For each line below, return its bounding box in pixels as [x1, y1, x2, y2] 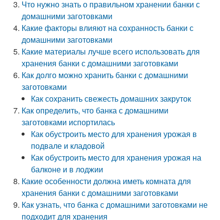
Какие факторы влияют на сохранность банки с [22, 22, 194, 33]
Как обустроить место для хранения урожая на [31, 152, 202, 163]
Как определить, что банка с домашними [22, 105, 169, 116]
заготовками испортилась [22, 116, 115, 128]
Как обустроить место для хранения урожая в [31, 128, 197, 139]
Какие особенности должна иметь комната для [22, 175, 192, 187]
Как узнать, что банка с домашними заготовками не [22, 199, 208, 210]
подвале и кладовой [31, 140, 105, 151]
